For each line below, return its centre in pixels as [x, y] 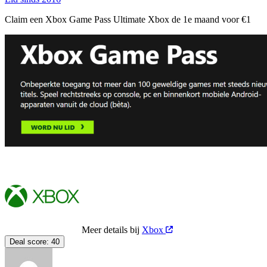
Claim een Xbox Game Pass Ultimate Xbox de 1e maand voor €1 [129, 19]
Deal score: [29, 241]
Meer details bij [112, 229]
